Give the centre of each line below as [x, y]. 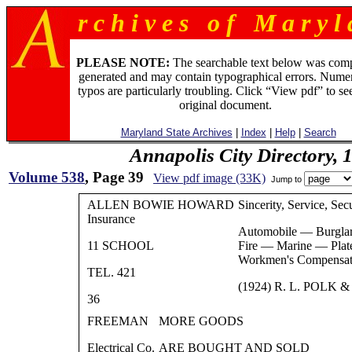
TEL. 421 [111, 272]
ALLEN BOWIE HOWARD [160, 205]
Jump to [286, 179]
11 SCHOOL [120, 246]
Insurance [111, 219]
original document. [225, 105]
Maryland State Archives [176, 132]
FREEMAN [117, 321]
